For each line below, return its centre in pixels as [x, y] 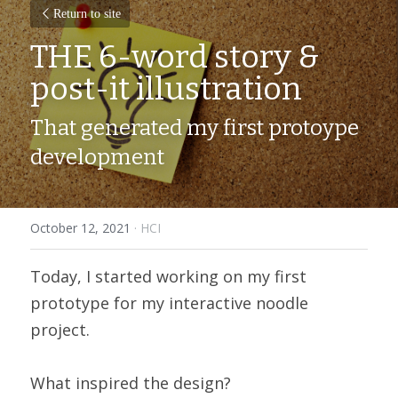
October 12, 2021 [80, 228]
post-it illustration [166, 89]
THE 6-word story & [175, 57]
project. [60, 330]
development [97, 157]
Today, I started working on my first [168, 276]
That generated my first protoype [195, 128]
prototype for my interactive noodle [169, 303]
